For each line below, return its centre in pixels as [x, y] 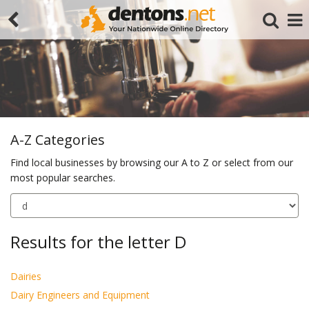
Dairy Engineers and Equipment [80, 295]
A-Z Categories [58, 140]
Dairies [26, 276]
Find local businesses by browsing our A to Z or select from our [152, 162]
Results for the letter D [98, 242]
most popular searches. [63, 178]
